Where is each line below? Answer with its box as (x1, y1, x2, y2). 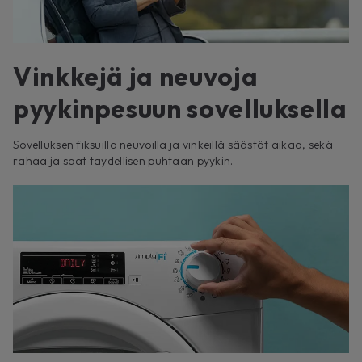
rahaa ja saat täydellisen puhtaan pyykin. (13, 154, 234, 169)
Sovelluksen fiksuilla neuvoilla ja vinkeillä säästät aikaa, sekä (13, 137, 333, 153)
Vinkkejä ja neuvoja (13, 60, 259, 93)
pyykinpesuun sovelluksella (13, 92, 347, 125)
